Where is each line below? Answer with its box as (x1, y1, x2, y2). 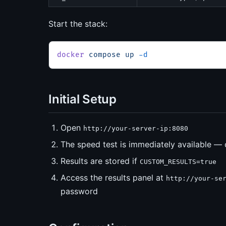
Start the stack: (48, 19, 107, 29)
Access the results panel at (61, 173, 166, 183)
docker (57, 50, 84, 59)
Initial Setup (48, 92, 117, 106)
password (61, 186, 98, 196)
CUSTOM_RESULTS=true (140, 158, 216, 165)
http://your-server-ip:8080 (83, 125, 188, 132)
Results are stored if (61, 156, 140, 166)
